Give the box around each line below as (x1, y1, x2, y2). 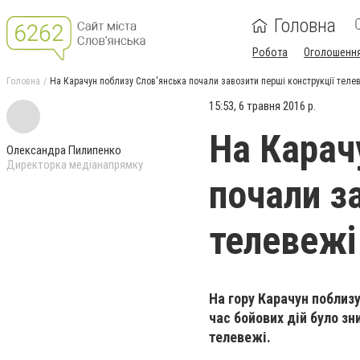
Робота (252, 46, 288, 59)
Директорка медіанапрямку (6, 157, 143, 172)
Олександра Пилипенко (6, 143, 121, 157)
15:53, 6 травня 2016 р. (209, 99, 316, 113)
